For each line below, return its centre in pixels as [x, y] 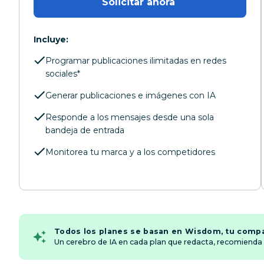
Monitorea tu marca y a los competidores [130, 152]
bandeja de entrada [85, 131]
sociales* [63, 74]
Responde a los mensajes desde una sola [130, 118]
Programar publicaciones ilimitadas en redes [136, 61]
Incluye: [51, 40]
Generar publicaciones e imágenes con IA [131, 96]
